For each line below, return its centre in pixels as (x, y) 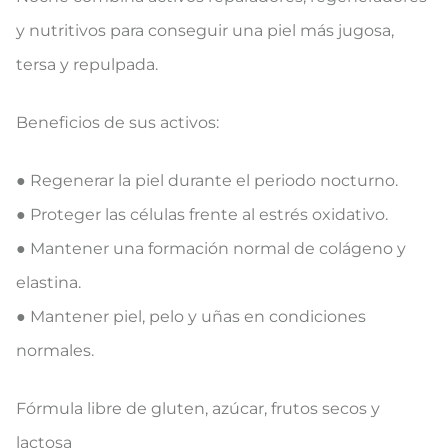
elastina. (48, 282)
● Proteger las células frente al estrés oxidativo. (202, 214)
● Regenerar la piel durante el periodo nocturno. (207, 180)
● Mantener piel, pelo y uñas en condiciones (191, 316)
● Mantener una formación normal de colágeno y (211, 248)
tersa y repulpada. (87, 64)
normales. (55, 350)
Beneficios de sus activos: (117, 122)
